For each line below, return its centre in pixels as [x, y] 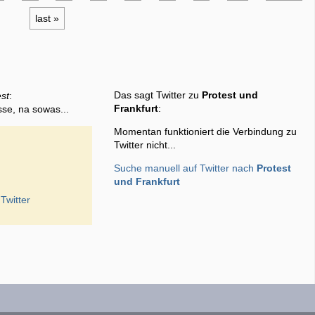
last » [47, 18]
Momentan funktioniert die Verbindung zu [205, 132]
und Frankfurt [147, 182]
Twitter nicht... [144, 145]
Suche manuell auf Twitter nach [185, 168]
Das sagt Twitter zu [157, 95]
